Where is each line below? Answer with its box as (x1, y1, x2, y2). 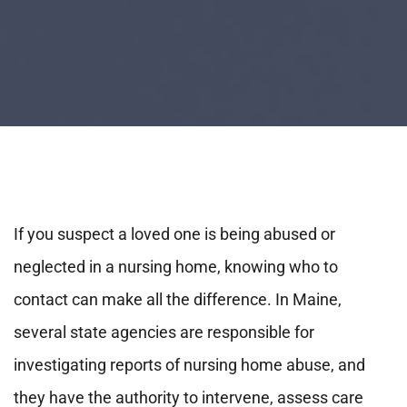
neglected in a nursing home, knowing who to (14, 256, 338, 276)
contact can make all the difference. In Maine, (14, 289, 342, 309)
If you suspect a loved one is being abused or (14, 223, 335, 243)
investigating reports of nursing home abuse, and (14, 354, 365, 374)
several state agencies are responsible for (14, 322, 314, 342)
